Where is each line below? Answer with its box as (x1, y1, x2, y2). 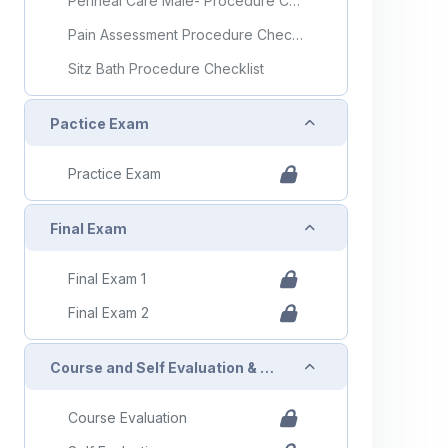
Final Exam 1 (68, 269, 146, 287)
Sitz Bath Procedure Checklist (68, 59, 264, 77)
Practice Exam (68, 164, 161, 182)
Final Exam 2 (68, 303, 149, 321)
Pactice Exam (50, 114, 149, 132)
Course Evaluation (68, 408, 187, 426)
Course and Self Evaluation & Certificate (260, 358, 274, 376)
